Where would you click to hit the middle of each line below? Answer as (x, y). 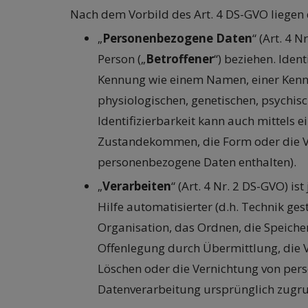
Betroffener (180, 59)
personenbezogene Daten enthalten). (197, 162)
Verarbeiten (137, 186)
